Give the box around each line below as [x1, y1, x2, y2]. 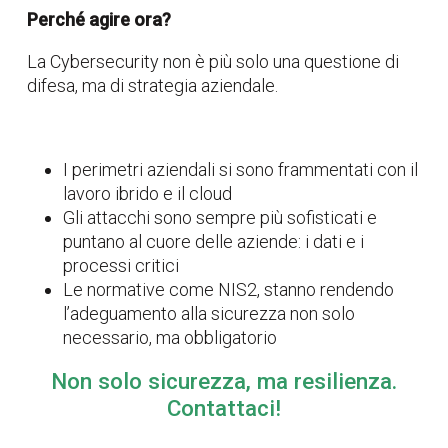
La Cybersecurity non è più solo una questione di [27, 51, 399, 72]
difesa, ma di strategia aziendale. [27, 75, 278, 96]
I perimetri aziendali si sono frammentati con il [63, 159, 418, 180]
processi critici [63, 255, 179, 276]
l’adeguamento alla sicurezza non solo [63, 303, 355, 324]
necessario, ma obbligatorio [63, 327, 277, 348]
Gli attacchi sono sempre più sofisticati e [63, 207, 377, 228]
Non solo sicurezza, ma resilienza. [51, 368, 397, 394]
